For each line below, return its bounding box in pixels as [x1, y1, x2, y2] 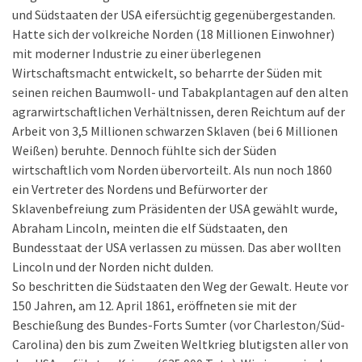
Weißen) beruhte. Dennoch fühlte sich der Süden [12, 142, 276, 158]
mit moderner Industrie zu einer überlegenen [12, 45, 261, 61]
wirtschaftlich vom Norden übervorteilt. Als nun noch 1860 [12, 162, 332, 178]
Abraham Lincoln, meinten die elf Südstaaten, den [12, 220, 288, 236]
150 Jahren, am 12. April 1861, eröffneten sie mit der [12, 297, 297, 314]
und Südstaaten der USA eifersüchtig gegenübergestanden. [12, 6, 335, 23]
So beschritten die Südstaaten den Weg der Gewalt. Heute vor [12, 278, 348, 294]
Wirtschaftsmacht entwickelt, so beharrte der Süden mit [12, 65, 322, 81]
